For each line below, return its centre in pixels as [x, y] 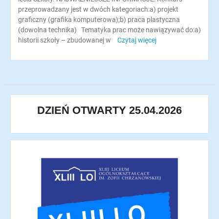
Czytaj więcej [137, 40]
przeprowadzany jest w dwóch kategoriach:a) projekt [98, 9]
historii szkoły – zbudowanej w [65, 40]
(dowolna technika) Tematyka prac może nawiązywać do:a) [109, 30]
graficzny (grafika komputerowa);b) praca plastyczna [99, 20]
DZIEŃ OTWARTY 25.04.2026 [109, 110]
